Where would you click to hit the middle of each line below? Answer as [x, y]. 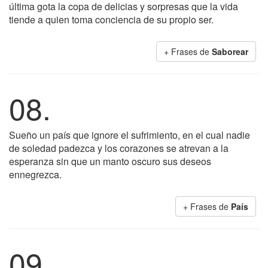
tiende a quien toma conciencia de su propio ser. [111, 19]
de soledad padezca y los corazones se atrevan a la [119, 148]
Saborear [230, 51]
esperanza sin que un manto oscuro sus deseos [110, 161]
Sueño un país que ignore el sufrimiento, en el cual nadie [130, 135]
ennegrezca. [35, 174]
